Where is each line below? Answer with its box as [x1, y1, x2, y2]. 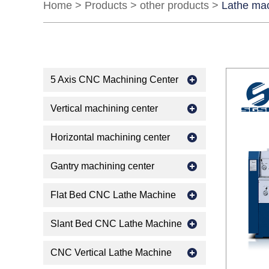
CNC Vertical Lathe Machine [50, 247, 172, 258]
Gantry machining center [50, 161, 154, 171]
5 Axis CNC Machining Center [50, 74, 178, 85]
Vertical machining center [50, 103, 158, 113]
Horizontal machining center [50, 132, 170, 142]
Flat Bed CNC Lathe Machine [50, 190, 176, 200]
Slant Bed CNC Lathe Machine [50, 219, 182, 229]
